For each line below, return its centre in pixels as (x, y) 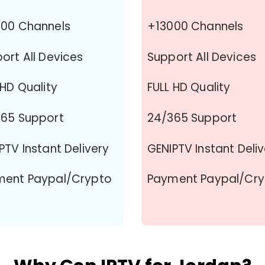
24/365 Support (192, 118)
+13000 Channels (195, 26)
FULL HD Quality (189, 88)
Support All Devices (202, 57)
